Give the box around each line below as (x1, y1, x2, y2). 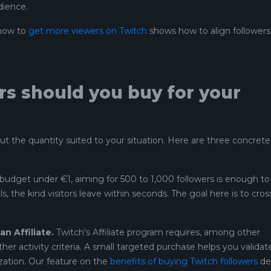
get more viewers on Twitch (28, 25, 147, 37)
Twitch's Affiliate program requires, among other (54, 227, 260, 238)
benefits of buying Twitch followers (110, 256, 258, 267)
